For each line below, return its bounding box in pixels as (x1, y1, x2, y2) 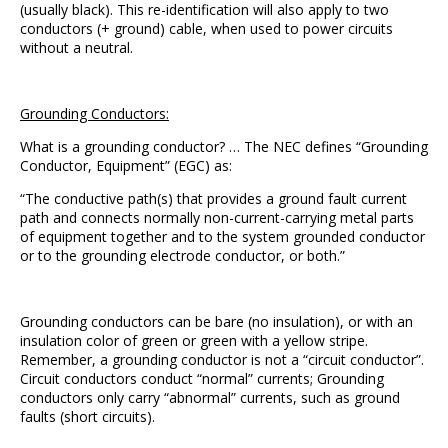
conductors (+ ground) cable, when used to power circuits (20, 19, 393, 38)
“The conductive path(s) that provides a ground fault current (20, 189, 407, 208)
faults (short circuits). (20, 407, 155, 426)
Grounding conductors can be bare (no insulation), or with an (20, 312, 413, 331)
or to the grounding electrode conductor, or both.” (20, 246, 345, 265)
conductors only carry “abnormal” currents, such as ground (20, 388, 400, 407)
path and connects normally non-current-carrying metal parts (20, 208, 414, 227)
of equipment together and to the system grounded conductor (20, 227, 425, 246)
